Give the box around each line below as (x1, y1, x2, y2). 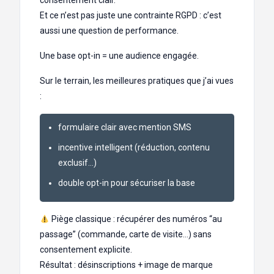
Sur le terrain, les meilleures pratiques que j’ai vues (40, 76, 234, 86)
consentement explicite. (40, 245, 132, 255)
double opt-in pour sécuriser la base (58, 178, 195, 188)
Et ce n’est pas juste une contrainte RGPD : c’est (40, 10, 221, 21)
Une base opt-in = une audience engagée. (40, 51, 199, 61)
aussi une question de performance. (40, 26, 179, 36)
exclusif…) (58, 158, 97, 168)
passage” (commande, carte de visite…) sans (40, 229, 212, 240)
